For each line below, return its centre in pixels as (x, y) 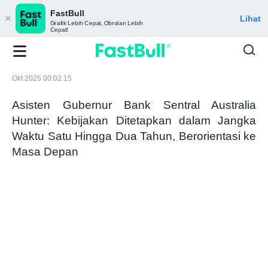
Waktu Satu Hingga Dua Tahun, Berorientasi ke (134, 136)
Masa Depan (45, 151)
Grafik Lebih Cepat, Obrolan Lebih (97, 23)
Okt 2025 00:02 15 (42, 78)
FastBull (67, 13)
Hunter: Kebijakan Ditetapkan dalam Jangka (134, 120)
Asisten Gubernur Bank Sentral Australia (134, 105)
